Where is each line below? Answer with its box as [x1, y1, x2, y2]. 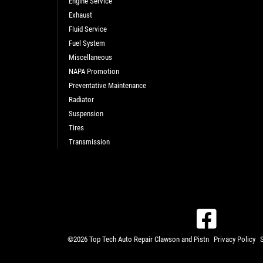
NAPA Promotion [68, 66, 119, 76]
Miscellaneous [68, 52, 112, 62]
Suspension [68, 109, 103, 118]
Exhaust [68, 10, 92, 19]
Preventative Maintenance [68, 80, 146, 90]
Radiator [68, 95, 94, 104]
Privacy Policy [214, 234, 255, 244]
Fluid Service [68, 24, 107, 33]
